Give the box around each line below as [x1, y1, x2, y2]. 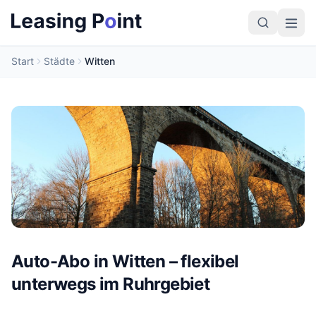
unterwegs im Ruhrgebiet [11, 274, 210, 295]
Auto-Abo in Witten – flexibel [11, 251, 239, 272]
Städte [44, 55, 75, 67]
